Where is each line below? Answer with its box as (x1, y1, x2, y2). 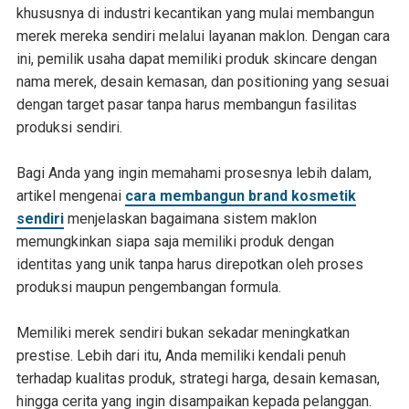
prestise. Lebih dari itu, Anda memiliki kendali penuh (16, 346, 346, 364)
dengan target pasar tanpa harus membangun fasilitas (16, 95, 357, 113)
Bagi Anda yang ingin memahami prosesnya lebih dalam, (16, 163, 372, 182)
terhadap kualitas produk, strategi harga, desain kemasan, (16, 369, 380, 387)
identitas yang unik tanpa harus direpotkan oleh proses (16, 255, 363, 273)
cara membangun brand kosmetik (124, 186, 356, 204)
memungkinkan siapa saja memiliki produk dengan (16, 232, 334, 250)
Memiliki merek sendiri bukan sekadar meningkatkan (16, 323, 350, 341)
